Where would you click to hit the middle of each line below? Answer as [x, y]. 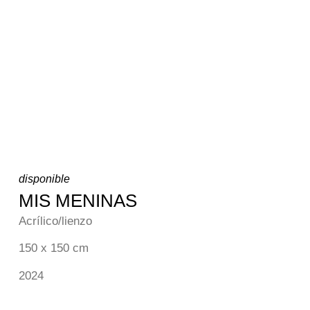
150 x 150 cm [53, 248]
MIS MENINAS [77, 200]
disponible [44, 179]
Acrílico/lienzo [55, 221]
